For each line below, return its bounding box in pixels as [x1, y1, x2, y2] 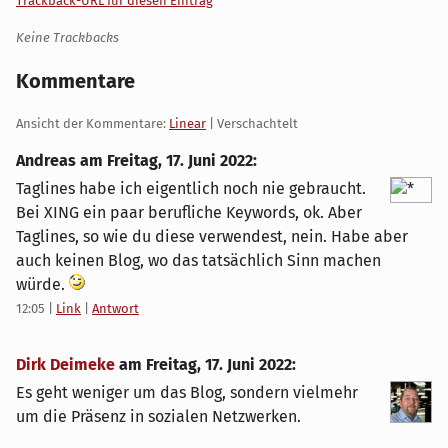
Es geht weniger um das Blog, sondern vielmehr [16, 382, 358, 402]
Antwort [92, 300, 139, 316]
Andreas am [16, 150, 107, 170]
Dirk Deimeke [16, 354, 115, 374]
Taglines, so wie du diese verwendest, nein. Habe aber [16, 226, 408, 246]
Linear [169, 115, 206, 131]
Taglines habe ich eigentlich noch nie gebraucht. [16, 178, 366, 198]
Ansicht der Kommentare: [16, 115, 169, 131]
